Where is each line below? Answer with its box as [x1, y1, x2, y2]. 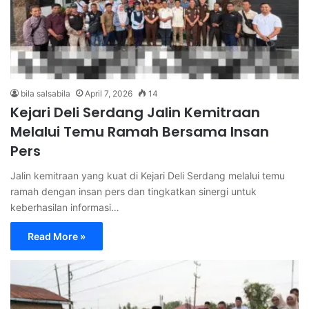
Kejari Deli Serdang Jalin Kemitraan [10, 103, 260, 123]
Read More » [28, 230, 86, 243]
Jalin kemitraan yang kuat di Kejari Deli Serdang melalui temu [10, 170, 285, 182]
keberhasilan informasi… [10, 201, 119, 214]
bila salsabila [21, 88, 70, 99]
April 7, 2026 [85, 88, 132, 99]
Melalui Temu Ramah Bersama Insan [10, 122, 269, 142]
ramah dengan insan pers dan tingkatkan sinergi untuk [10, 186, 257, 198]
